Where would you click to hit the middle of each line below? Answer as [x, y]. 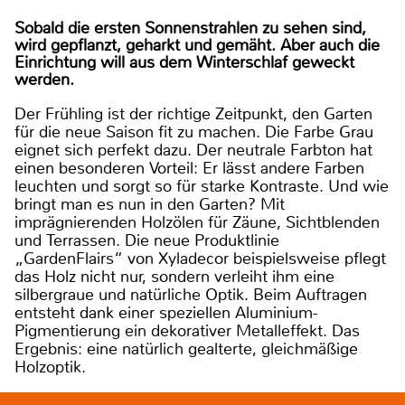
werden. [44, 80]
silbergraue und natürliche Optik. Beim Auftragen [191, 295]
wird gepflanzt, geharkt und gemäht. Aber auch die [197, 46]
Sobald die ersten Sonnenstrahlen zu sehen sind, [190, 28]
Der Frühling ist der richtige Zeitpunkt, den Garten [193, 114]
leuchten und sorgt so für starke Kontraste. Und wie [202, 187]
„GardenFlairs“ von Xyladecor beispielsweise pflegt [200, 259]
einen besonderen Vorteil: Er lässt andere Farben [189, 169]
